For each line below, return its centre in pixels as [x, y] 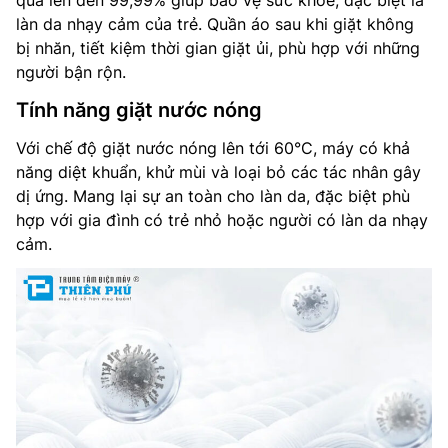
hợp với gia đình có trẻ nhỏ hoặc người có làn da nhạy [222, 220]
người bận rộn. [71, 72]
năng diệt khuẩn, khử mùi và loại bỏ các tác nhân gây [218, 172]
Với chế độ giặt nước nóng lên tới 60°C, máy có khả [213, 148]
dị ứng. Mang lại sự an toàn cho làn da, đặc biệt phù [213, 196]
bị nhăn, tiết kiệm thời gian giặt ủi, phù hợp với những [218, 48]
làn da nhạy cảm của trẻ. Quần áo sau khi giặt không [215, 24]
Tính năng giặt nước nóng [139, 110]
